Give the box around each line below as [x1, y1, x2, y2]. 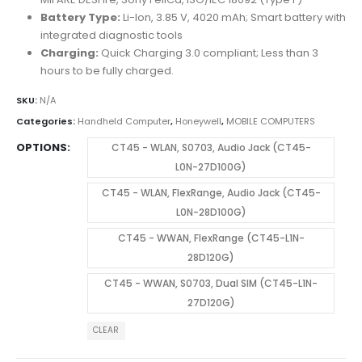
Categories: [16, 115, 78, 128]
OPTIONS [16, 139, 67, 155]
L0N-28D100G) [175, 204, 246, 219]
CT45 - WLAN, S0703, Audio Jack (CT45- [111, 140, 311, 154]
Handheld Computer [78, 115, 170, 128]
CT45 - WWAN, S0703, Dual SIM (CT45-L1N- [104, 276, 318, 290]
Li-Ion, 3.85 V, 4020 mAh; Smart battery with [120, 9, 346, 25]
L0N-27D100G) [175, 159, 246, 174]
